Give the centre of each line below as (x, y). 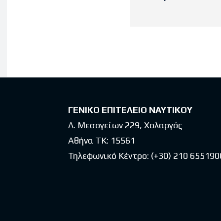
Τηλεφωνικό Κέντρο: (110, 156)
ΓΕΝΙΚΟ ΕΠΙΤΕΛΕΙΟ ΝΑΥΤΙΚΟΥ (130, 110)
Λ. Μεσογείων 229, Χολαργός (125, 125)
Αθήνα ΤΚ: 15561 (102, 141)
